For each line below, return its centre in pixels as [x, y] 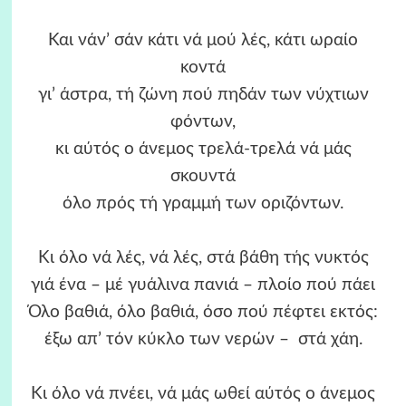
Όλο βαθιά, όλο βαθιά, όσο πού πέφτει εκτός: [203, 313]
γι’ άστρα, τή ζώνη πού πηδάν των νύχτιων [203, 95]
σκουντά [203, 177]
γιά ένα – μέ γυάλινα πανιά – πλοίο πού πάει [203, 285]
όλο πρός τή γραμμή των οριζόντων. [203, 204]
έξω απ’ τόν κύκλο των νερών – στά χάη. [203, 340]
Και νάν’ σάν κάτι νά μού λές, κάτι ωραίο [203, 41]
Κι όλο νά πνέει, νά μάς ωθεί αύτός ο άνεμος [203, 394]
